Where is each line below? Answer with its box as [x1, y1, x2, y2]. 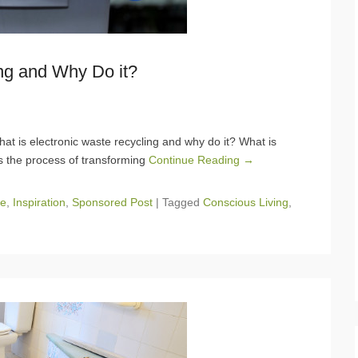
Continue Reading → [149, 153, 254, 166]
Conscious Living [203, 195, 288, 209]
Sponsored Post [72, 195, 153, 209]
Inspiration [13, 195, 66, 209]
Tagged [162, 195, 203, 209]
